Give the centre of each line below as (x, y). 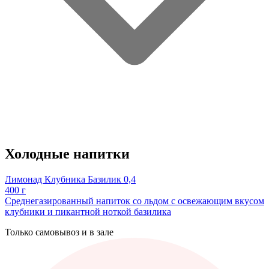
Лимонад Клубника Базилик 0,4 (70, 179)
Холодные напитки (67, 153)
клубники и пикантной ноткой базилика (88, 211)
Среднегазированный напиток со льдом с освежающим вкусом (134, 201)
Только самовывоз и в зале (59, 232)
